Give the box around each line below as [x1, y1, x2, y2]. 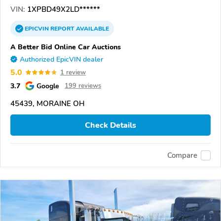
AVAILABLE [74, 24, 109, 33]
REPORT [50, 24, 74, 33]
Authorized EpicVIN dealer [20, 54, 103, 64]
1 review [60, 68, 86, 77]
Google [37, 80, 59, 91]
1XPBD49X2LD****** [25, 4, 100, 14]
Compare [167, 150, 197, 160]
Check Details [85, 119, 136, 131]
